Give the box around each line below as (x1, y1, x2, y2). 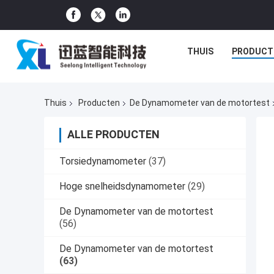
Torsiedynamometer (59, 155, 146, 168)
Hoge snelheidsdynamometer (59, 180, 185, 193)
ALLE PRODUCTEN (67, 128, 160, 141)
